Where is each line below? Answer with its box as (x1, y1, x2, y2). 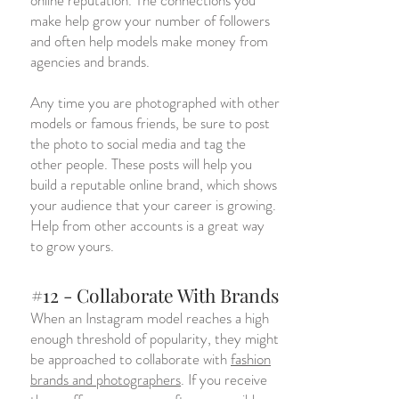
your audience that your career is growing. (30, 194, 276, 216)
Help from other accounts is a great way (30, 215, 265, 236)
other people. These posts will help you (30, 153, 252, 175)
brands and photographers (30, 369, 181, 390)
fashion (231, 348, 271, 370)
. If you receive (181, 369, 267, 390)
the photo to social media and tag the (30, 133, 246, 154)
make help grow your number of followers (30, 10, 270, 31)
